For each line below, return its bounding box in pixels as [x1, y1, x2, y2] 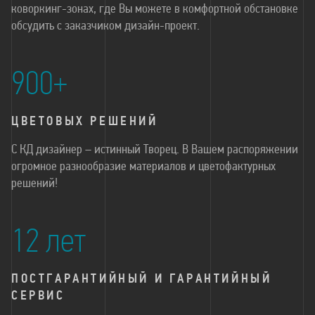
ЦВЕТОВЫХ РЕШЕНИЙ [11, 115, 158, 129]
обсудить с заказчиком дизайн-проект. [11, 20, 200, 33]
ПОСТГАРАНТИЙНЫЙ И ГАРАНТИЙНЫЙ [11, 273, 272, 286]
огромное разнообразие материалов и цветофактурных [11, 160, 276, 174]
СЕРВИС [11, 290, 65, 303]
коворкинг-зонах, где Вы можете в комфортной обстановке [11, 3, 298, 16]
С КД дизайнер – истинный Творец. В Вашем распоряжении [11, 143, 298, 157]
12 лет [11, 226, 86, 260]
